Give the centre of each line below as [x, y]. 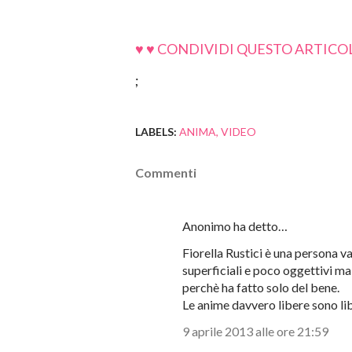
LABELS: [156, 132]
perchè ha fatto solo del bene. [261, 287]
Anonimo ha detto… [235, 226]
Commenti [166, 172]
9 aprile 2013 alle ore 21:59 [255, 331]
